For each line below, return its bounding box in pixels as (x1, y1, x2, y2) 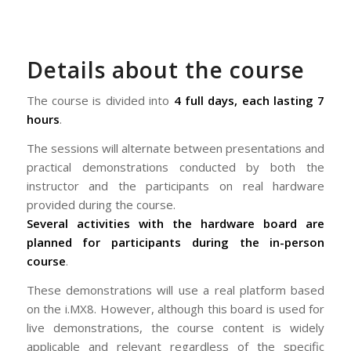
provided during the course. (26, 197, 175, 212)
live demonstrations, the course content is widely (26, 319, 325, 335)
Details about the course (26, 54, 305, 85)
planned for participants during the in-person (26, 234, 325, 250)
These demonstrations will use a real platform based (26, 281, 325, 298)
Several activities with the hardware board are (26, 215, 325, 231)
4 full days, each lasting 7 (173, 92, 325, 109)
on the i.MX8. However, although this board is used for (26, 300, 325, 317)
